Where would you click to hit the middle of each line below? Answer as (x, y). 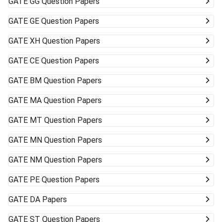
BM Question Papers (66, 81)
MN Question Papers (66, 140)
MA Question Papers (66, 101)
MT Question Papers (66, 120)
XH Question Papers (65, 41)
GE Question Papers (64, 21)
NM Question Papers (66, 160)
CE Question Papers (64, 61)
